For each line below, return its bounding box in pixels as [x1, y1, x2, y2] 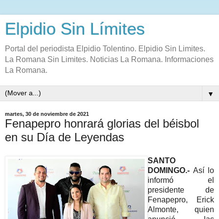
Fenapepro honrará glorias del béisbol [5, 117, 199, 130]
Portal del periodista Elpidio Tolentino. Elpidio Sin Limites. [5, 44, 205, 53]
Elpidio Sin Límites [5, 20, 145, 38]
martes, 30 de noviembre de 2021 [5, 111, 89, 117]
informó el [148, 175, 214, 184]
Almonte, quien [148, 205, 214, 214]
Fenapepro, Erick [148, 195, 214, 204]
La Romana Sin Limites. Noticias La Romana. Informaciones [5, 55, 214, 64]
